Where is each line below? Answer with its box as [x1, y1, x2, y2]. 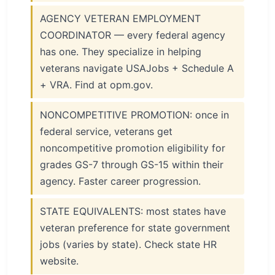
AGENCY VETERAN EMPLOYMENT [40, 12, 201, 25]
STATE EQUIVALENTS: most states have [40, 205, 226, 217]
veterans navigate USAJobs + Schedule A [40, 62, 234, 74]
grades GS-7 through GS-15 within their [40, 158, 223, 171]
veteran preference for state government [40, 222, 230, 234]
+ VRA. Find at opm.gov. [40, 79, 153, 91]
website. [40, 255, 79, 267]
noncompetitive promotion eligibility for [40, 142, 225, 154]
